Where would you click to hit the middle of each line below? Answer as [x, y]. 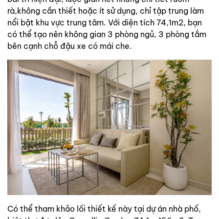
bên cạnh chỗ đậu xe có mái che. [70, 46]
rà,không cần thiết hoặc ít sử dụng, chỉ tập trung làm [106, 11]
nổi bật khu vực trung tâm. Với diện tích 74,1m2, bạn [105, 22]
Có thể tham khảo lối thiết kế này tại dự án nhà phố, [104, 209]
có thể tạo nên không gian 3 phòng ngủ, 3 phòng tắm [107, 34]
